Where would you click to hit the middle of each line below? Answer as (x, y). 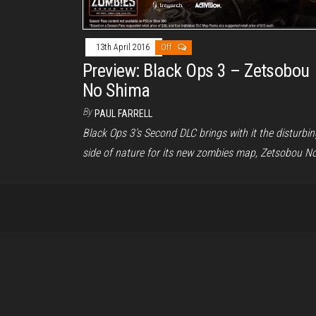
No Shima (116, 90)
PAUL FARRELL (123, 113)
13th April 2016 (124, 47)
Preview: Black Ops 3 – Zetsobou (196, 70)
